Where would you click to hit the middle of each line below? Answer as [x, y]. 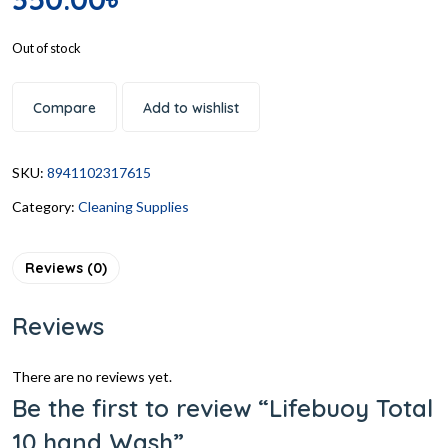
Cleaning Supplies [133, 206]
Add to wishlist [191, 107]
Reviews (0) [66, 267]
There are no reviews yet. [92, 376]
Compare [64, 107]
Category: [45, 206]
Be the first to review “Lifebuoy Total [222, 407]
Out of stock [46, 47]
